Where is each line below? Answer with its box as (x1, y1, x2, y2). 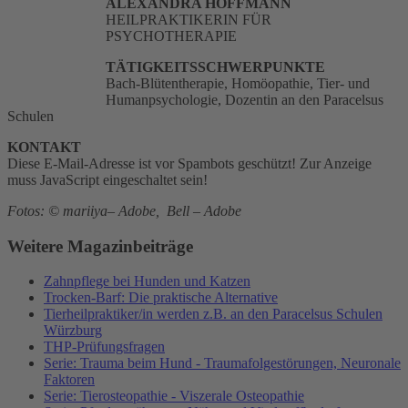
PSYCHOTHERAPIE (106, 27, 237, 44)
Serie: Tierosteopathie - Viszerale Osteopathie (44, 388, 304, 404)
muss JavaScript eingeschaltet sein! (7, 171, 208, 188)
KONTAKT (7, 138, 81, 155)
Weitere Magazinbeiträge (7, 236, 193, 256)
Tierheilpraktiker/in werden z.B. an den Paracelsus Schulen (44, 306, 382, 322)
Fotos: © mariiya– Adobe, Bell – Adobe (7, 202, 241, 219)
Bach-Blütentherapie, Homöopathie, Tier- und (106, 75, 370, 91)
